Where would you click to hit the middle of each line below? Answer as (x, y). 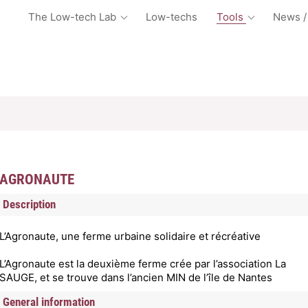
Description (29, 204)
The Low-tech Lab (74, 17)
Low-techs (172, 17)
